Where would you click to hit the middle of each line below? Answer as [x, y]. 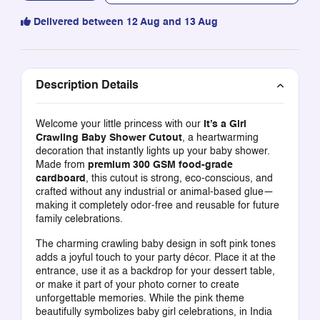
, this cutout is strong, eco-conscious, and [179, 179]
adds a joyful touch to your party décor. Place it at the [155, 258]
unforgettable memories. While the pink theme [140, 299]
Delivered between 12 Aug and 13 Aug [125, 22]
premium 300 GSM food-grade [160, 165]
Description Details [87, 86]
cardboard [60, 179]
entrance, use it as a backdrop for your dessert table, [155, 271]
